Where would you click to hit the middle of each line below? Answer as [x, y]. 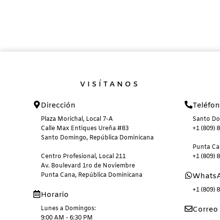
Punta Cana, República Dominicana [92, 175]
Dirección [58, 105]
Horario [55, 195]
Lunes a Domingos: [69, 208]
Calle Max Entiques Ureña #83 [85, 128]
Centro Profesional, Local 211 [83, 156]
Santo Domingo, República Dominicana [97, 138]
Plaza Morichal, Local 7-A [77, 119]
